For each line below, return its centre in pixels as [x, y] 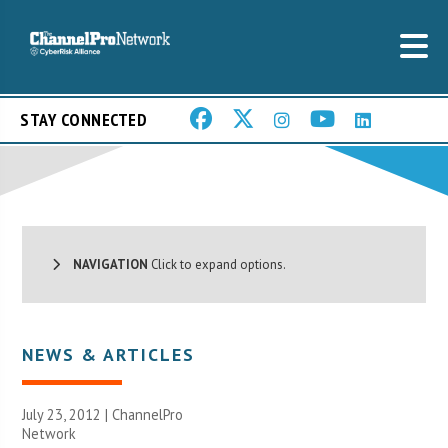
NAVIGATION [104, 264]
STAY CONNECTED [83, 120]
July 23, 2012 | [67, 414]
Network [49, 433]
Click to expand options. [217, 264]
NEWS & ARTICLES [109, 354]
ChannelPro [148, 414]
